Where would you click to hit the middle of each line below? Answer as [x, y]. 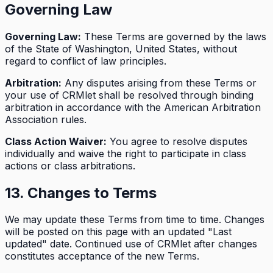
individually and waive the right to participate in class [126, 153]
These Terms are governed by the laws [174, 36]
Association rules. [46, 119]
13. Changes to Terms [81, 193]
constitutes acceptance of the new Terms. [102, 256]
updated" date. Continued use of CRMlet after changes [131, 244]
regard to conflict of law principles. [86, 61]
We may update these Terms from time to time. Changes [135, 220]
